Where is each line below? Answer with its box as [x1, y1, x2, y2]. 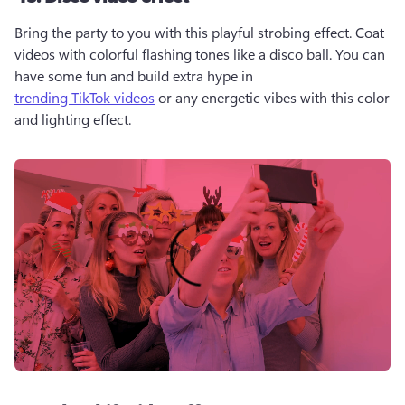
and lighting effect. [14, 109, 135, 128]
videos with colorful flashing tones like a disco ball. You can [14, 44, 385, 63]
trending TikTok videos [14, 88, 155, 107]
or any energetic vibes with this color [155, 88, 390, 107]
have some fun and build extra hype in [14, 66, 257, 85]
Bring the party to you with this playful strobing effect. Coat [14, 23, 384, 42]
